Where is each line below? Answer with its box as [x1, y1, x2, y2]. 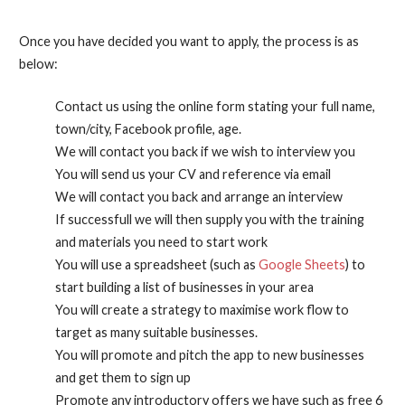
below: [18, 56, 58, 72]
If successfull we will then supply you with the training [54, 211, 364, 227]
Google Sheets [258, 256, 345, 272]
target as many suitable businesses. [54, 324, 258, 340]
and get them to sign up [54, 369, 191, 385]
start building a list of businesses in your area [54, 278, 314, 295]
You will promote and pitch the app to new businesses [54, 346, 364, 363]
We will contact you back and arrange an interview [54, 188, 343, 204]
